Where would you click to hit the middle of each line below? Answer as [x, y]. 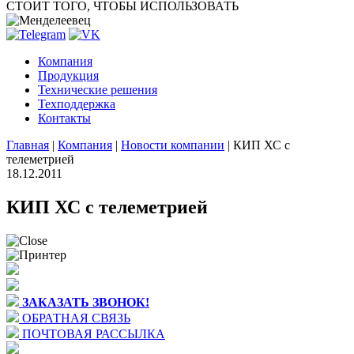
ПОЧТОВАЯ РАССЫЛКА [94, 333]
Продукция [68, 75]
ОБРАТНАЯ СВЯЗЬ [76, 318]
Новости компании [173, 145]
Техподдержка [77, 104]
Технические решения [98, 90]
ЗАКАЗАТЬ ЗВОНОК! [86, 302]
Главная [28, 145]
